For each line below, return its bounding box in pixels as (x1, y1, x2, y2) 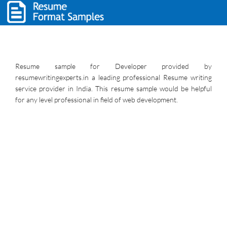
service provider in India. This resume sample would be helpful (15, 84, 212, 93)
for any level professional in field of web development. (15, 95, 178, 104)
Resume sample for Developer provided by (15, 62, 212, 70)
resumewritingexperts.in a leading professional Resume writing (15, 73, 212, 82)
